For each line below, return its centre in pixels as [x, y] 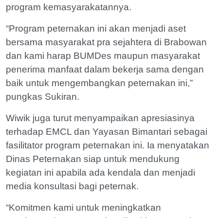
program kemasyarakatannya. [70, 7]
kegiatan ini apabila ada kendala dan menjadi [100, 172]
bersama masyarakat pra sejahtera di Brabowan [106, 42]
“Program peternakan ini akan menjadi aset [96, 28]
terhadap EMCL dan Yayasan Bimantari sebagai [107, 131]
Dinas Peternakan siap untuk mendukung [93, 159]
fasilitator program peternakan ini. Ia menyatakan [108, 145]
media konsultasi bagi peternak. [73, 186]
